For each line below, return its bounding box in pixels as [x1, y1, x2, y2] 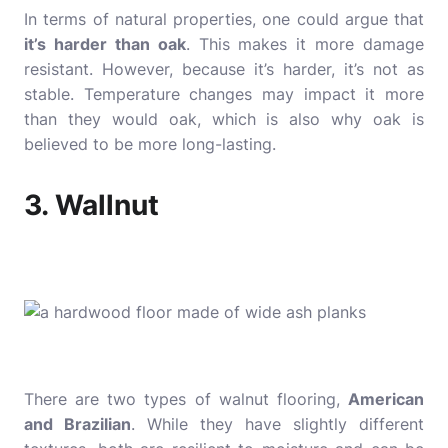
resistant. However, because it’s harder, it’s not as [24, 59, 424, 79]
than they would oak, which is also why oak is [24, 109, 424, 129]
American [348, 389, 424, 409]
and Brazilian [24, 414, 131, 434]
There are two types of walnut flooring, [24, 389, 348, 409]
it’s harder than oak [24, 34, 186, 54]
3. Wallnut [24, 188, 159, 222]
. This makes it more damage [185, 34, 424, 54]
